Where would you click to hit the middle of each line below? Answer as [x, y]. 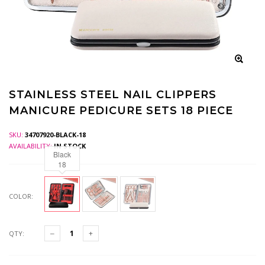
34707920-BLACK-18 [55, 135]
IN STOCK [70, 146]
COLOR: [21, 196]
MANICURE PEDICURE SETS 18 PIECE [121, 111]
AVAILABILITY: [31, 146]
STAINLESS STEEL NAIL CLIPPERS [113, 95]
